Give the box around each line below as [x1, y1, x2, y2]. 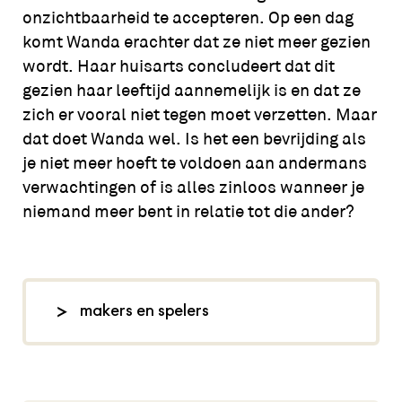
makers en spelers [79, 303, 209, 320]
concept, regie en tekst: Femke [53, 343, 288, 364]
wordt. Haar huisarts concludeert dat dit [22, 55, 335, 76]
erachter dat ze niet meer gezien [119, 31, 371, 52]
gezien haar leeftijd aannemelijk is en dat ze [22, 79, 361, 100]
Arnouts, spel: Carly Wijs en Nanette [53, 367, 329, 389]
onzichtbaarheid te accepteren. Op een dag [22, 6, 354, 28]
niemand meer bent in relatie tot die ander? [22, 200, 354, 222]
